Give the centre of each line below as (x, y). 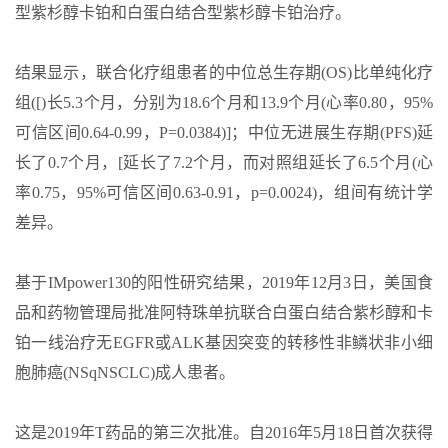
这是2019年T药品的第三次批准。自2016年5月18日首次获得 (224, 432)
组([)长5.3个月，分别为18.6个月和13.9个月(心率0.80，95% (224, 102)
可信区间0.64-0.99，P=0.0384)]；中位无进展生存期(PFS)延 (224, 132)
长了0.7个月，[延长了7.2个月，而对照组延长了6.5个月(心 (224, 162)
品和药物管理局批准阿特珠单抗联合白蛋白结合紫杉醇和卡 (224, 312)
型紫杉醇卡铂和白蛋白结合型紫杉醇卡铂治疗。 (183, 12)
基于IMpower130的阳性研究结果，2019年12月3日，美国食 (224, 282)
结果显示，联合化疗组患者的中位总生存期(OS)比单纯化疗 (224, 72)
